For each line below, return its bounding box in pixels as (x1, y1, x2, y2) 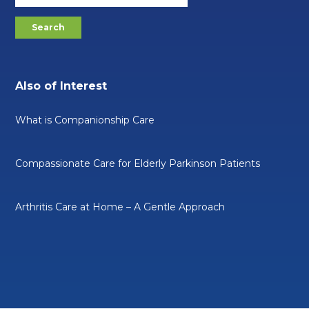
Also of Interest (15, 79, 108, 93)
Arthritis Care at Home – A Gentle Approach (15, 201, 226, 214)
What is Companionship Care (15, 114, 155, 127)
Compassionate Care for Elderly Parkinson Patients (15, 157, 261, 170)
